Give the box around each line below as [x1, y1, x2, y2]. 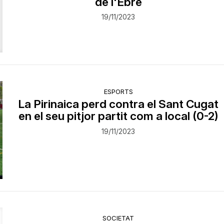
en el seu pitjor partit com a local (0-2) [18, 109, 218, 123]
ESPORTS [103, 87, 133, 96]
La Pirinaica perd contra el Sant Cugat [18, 97, 219, 111]
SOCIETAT [102, 213, 134, 222]
